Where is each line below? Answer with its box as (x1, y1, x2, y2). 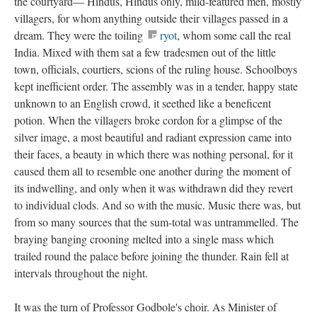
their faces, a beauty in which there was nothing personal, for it (14, 146, 293, 161)
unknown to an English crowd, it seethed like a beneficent (14, 96, 271, 110)
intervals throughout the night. (14, 265, 151, 280)
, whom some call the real (177, 28, 291, 42)
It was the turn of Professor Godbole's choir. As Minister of (14, 299, 277, 314)
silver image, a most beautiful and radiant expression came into (14, 129, 292, 144)
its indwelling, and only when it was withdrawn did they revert (14, 180, 293, 195)
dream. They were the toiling (14, 28, 146, 42)
